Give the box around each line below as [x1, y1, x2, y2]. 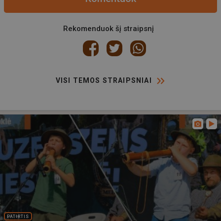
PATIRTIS [7, 214, 30, 219]
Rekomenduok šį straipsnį [63, 24, 154, 33]
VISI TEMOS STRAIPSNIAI [55, 76, 152, 84]
